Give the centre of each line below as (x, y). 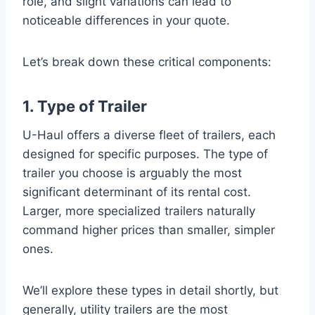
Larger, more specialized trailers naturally (139, 211)
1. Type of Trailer (85, 106)
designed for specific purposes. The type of (145, 154)
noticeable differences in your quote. (126, 20)
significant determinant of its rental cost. (137, 192)
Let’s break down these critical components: (147, 62)
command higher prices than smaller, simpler (149, 230)
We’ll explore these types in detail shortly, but (150, 290)
